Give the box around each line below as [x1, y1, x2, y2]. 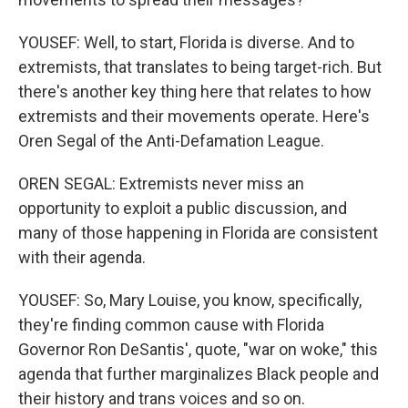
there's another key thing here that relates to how [18, 82, 372, 101]
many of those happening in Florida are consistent [18, 223, 378, 242]
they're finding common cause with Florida [18, 315, 324, 334]
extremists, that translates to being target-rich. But [18, 57, 382, 76]
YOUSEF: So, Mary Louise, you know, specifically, [18, 291, 362, 310]
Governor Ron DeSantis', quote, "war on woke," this [18, 340, 378, 359]
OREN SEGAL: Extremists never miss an [18, 174, 304, 193]
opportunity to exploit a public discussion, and [18, 199, 347, 218]
